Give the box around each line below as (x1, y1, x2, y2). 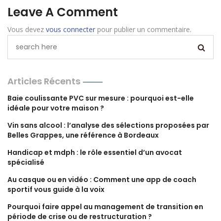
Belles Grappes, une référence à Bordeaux (7, 130, 159, 140)
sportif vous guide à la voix (7, 184, 105, 194)
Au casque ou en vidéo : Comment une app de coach (7, 174, 196, 184)
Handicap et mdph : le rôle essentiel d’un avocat (7, 147, 182, 157)
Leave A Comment (7, 3, 118, 20)
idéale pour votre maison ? (7, 103, 104, 113)
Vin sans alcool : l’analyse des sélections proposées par (7, 120, 209, 130)
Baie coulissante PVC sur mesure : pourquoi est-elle (7, 93, 194, 103)
